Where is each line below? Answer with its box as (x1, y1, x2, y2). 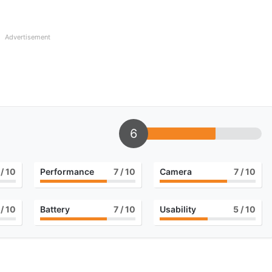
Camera (160, 166, 192, 177)
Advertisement (5, 33, 50, 42)
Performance (39, 166, 94, 177)
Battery (39, 204, 70, 215)
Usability (160, 204, 197, 215)
